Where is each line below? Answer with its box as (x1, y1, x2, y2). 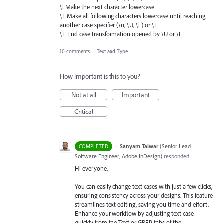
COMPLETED (79, 142, 109, 150)
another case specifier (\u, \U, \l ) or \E (60, 21, 158, 29)
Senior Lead (161, 142, 191, 150)
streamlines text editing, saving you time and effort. (75, 200, 209, 208)
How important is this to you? (60, 71, 140, 81)
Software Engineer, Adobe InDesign (75, 152, 160, 160)
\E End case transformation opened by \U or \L (60, 30, 182, 38)
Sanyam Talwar (119, 142, 158, 150)
